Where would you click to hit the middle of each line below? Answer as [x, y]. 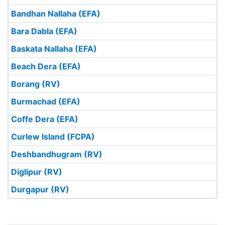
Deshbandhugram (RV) [57, 154]
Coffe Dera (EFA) [45, 119]
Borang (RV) [36, 84]
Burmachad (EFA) [46, 101]
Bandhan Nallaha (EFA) [56, 14]
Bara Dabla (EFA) [44, 31]
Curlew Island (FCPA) [53, 137]
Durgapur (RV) [40, 189]
